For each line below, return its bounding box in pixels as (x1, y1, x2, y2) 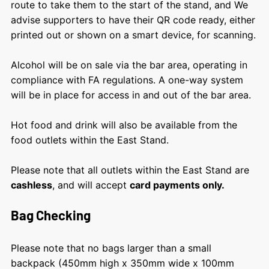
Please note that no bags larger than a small (10, 241, 211, 254)
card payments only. (129, 178, 227, 191)
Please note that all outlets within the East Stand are (10, 163, 249, 176)
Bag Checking (10, 207, 91, 223)
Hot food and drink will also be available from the (10, 118, 237, 131)
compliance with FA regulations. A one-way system (10, 73, 243, 86)
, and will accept (52, 178, 130, 191)
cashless (10, 178, 52, 191)
